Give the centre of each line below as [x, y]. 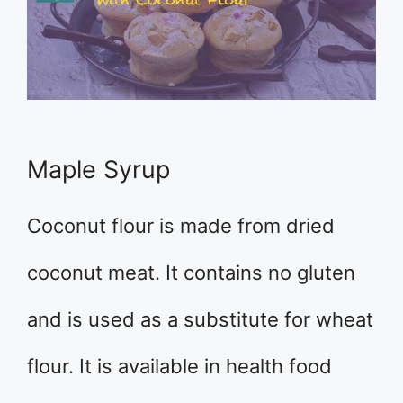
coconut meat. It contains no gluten [191, 273]
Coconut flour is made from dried [181, 226]
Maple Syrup [99, 170]
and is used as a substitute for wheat [200, 320]
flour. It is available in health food [179, 367]
